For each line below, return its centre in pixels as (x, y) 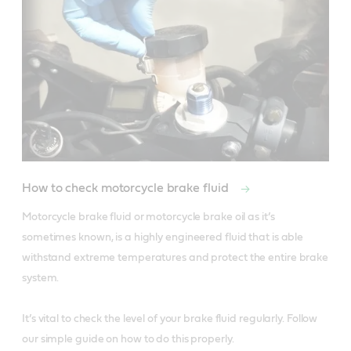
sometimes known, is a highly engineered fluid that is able (163, 238)
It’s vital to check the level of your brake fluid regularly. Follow (170, 319)
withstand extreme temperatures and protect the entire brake (175, 258)
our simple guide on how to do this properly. (129, 340)
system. (42, 279)
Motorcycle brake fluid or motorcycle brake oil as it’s (148, 217)
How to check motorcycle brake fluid (127, 188)
